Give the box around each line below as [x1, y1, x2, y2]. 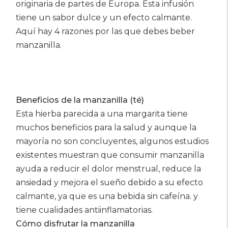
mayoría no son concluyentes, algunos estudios [16, 136, 209, 146]
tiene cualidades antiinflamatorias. [16, 205, 153, 215]
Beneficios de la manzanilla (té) [16, 95, 144, 105]
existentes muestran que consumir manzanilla [16, 150, 204, 160]
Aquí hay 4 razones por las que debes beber [16, 26, 195, 36]
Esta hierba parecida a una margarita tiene [16, 109, 188, 119]
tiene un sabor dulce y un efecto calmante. [16, 13, 192, 22]
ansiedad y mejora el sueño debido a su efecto [16, 178, 203, 187]
